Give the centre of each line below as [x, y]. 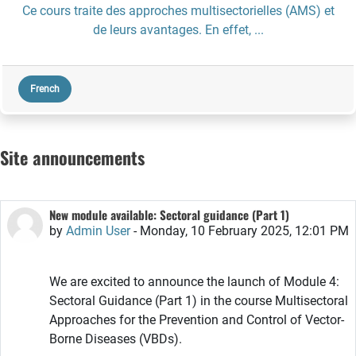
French [45, 89]
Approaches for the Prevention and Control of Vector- [197, 320]
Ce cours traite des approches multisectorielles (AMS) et [178, 11]
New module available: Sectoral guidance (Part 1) [169, 215]
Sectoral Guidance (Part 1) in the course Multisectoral [199, 301]
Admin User [98, 231]
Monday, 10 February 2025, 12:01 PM [244, 231]
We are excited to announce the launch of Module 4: [194, 282]
